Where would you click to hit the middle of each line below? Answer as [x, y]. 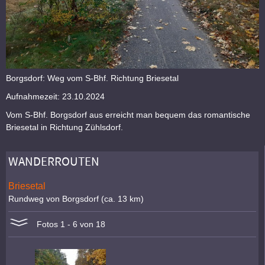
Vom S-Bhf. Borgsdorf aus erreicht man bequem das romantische [128, 115]
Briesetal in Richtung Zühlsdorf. [64, 127]
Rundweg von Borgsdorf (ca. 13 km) [76, 199]
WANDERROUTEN [54, 162]
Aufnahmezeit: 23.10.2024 [55, 96]
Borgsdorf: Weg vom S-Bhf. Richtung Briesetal [92, 78]
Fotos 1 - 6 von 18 [68, 224]
